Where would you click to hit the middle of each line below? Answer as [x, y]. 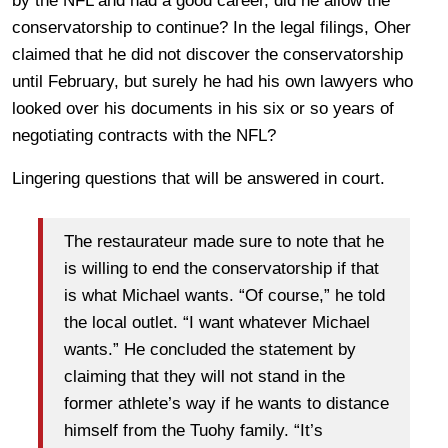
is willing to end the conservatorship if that [221, 269]
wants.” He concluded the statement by [210, 350]
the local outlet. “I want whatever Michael [217, 323]
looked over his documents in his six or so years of [203, 108]
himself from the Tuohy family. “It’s [193, 431]
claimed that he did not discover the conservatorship [207, 54]
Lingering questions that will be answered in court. [201, 178]
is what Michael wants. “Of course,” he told [224, 296]
